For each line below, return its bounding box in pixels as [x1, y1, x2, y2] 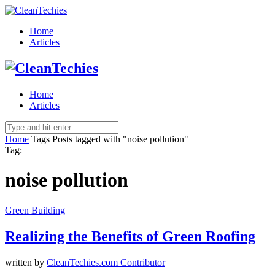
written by [5, 257, 47, 268]
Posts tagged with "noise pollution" [52, 133, 188, 144]
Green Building [5, 204, 65, 215]
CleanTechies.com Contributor [47, 257, 165, 268]
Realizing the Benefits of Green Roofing [5, 228, 255, 244]
